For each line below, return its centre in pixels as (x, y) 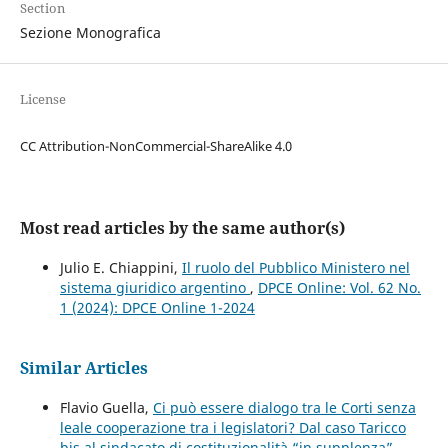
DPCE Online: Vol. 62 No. (339, 287)
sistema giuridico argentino (154, 287)
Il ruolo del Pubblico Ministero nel (295, 267)
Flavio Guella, (106, 407)
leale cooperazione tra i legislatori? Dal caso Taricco (232, 427)
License (42, 98)
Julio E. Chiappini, (120, 267)
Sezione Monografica (90, 32)
